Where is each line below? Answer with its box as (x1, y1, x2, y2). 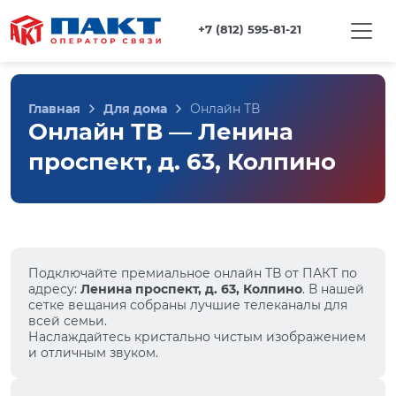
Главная (28, 101, 80, 117)
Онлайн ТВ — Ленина (28, 118, 293, 146)
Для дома (103, 101, 167, 117)
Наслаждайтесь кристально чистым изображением (28, 329, 366, 345)
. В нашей (302, 281, 364, 297)
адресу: (28, 281, 80, 297)
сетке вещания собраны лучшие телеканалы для (28, 297, 347, 313)
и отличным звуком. (28, 345, 158, 361)
